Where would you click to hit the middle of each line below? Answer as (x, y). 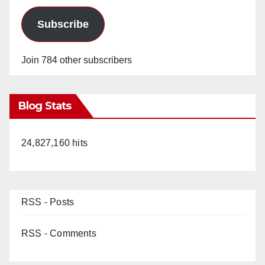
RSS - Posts (48, 202)
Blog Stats (45, 106)
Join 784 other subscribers (77, 60)
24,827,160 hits (54, 143)
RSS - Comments (59, 233)
